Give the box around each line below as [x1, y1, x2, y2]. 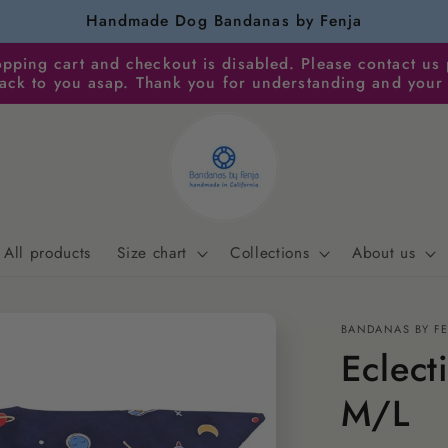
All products [4, 241, 92, 264]
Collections [229, 241, 310, 264]
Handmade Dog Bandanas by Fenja [85, 9, 363, 32]
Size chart [117, 241, 188, 264]
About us [352, 241, 416, 264]
